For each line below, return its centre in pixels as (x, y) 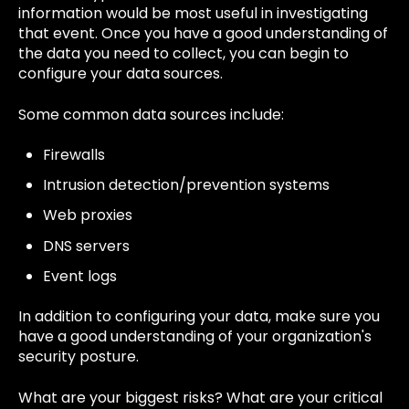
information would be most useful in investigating (193, 14)
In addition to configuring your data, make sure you (199, 317)
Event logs (80, 276)
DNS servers (87, 246)
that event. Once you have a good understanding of (203, 34)
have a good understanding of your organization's (195, 337)
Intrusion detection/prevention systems (187, 185)
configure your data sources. (121, 74)
